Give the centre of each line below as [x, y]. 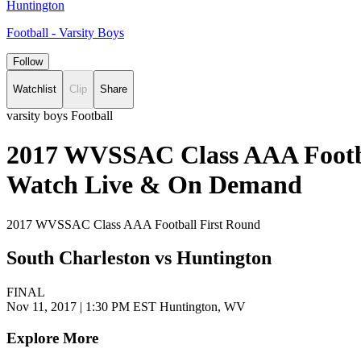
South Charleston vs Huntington [139, 258]
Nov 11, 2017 [43, 307]
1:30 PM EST [121, 307]
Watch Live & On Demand [154, 185]
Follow [28, 62]
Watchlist [35, 89]
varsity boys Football [60, 115]
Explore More [52, 338]
